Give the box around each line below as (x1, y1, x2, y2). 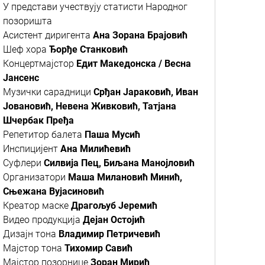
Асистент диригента (3, 30, 93, 41)
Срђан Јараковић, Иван (93, 86, 198, 98)
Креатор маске (3, 200, 71, 211)
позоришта (3, 15, 52, 27)
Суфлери (3, 157, 44, 169)
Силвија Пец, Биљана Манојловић (44, 157, 195, 169)
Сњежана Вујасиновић (3, 186, 104, 197)
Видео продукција (3, 214, 83, 225)
